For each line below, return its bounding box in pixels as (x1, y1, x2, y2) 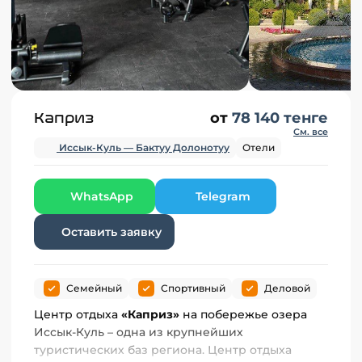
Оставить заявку (61, 224, 162, 239)
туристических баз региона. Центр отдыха (34, 343, 292, 358)
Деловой (264, 282, 310, 295)
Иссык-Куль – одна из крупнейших (34, 325, 243, 340)
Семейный (66, 282, 122, 295)
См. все (293, 126, 328, 138)
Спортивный (161, 282, 225, 295)
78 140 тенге (232, 109, 328, 128)
